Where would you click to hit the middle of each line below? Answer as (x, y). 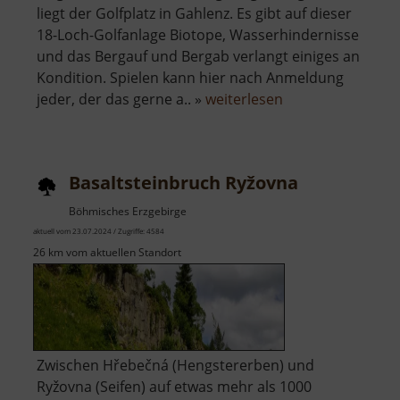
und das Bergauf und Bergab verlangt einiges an (198, 57)
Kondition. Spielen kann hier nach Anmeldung (190, 78)
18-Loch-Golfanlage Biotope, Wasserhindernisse (198, 35)
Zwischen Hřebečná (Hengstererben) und (175, 366)
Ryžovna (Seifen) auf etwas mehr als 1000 (174, 387)
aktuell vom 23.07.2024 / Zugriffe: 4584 (99, 231)
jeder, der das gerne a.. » (121, 100)
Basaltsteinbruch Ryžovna (183, 183)
